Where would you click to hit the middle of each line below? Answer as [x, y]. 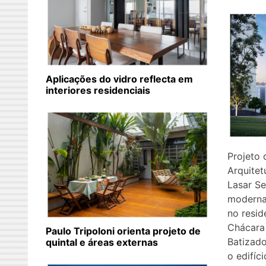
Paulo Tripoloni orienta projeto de [123, 231]
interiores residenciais [98, 91]
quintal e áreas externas [102, 243]
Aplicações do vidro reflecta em [119, 79]
